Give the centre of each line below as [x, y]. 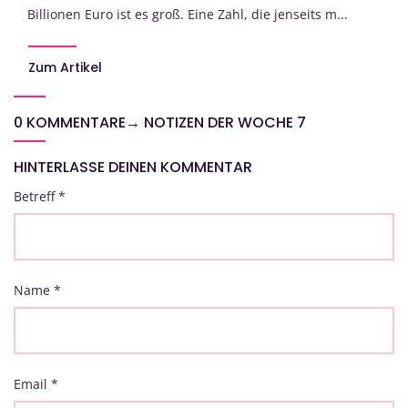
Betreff [36, 197]
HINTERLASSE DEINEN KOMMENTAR [133, 168]
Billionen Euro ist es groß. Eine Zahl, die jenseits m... [188, 15]
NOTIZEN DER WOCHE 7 [225, 123]
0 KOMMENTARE [70, 123]
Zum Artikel [65, 68]
